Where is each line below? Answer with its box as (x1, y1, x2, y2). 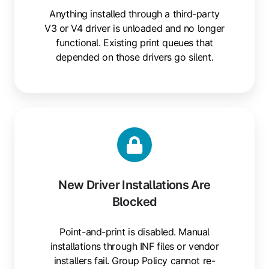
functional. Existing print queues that (56, 37, 213, 49)
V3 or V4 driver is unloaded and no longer (44, 22, 225, 35)
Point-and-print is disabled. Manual (59, 226, 210, 238)
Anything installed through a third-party (49, 8, 220, 20)
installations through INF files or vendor (50, 240, 219, 253)
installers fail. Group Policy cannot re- (53, 255, 216, 267)
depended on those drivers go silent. (55, 51, 214, 64)
